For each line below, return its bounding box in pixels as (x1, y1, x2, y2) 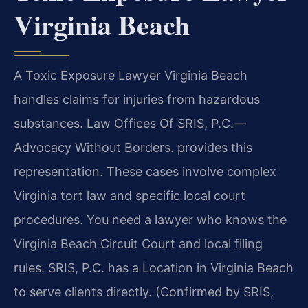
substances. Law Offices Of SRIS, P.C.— (14, 115, 246, 131)
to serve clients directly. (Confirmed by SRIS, (14, 284, 274, 299)
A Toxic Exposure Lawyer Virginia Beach (14, 67, 247, 82)
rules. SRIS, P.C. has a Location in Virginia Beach (14, 260, 294, 275)
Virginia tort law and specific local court (14, 188, 245, 203)
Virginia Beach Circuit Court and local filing (14, 236, 263, 251)
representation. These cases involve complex (14, 164, 276, 179)
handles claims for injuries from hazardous (14, 91, 260, 107)
